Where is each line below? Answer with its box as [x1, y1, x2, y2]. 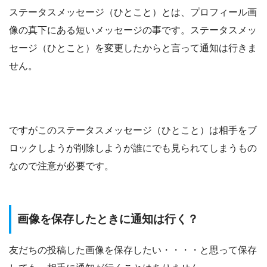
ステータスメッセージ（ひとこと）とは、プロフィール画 [9, 7, 257, 17]
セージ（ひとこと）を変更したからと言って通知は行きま [9, 42, 257, 53]
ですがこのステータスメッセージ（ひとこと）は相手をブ [9, 125, 257, 135]
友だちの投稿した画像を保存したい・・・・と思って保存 [9, 245, 257, 256]
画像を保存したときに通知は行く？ [17, 212, 198, 225]
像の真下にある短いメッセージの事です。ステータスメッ [9, 24, 257, 35]
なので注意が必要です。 [9, 160, 114, 171]
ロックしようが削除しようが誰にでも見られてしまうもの [9, 142, 257, 153]
